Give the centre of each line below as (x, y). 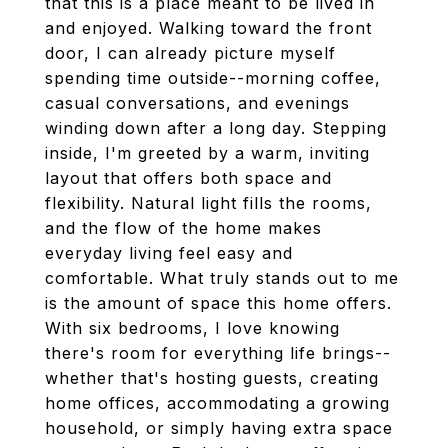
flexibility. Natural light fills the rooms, (208, 203)
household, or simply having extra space (219, 428)
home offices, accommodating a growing (217, 403)
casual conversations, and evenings (197, 103)
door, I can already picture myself (190, 53)
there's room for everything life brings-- (218, 353)
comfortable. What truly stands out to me (222, 278)
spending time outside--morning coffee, (213, 78)
